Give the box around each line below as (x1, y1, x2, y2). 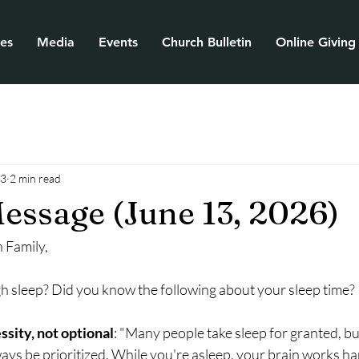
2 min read (10, 171, 61, 185)
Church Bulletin (162, 34, 252, 50)
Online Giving (276, 34, 356, 50)
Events (99, 34, 138, 50)
